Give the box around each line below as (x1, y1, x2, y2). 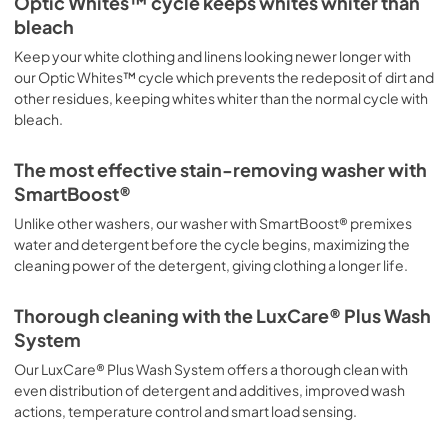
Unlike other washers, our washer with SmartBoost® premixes (14, 213, 412, 232)
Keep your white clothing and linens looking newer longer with (14, 46, 411, 65)
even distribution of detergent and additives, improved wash (14, 380, 405, 399)
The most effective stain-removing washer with (14, 158, 427, 181)
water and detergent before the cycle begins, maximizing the (14, 234, 410, 253)
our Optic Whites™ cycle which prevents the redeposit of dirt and (14, 67, 434, 86)
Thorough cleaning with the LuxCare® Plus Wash (14, 304, 431, 327)
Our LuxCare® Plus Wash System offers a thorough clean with (14, 359, 408, 378)
